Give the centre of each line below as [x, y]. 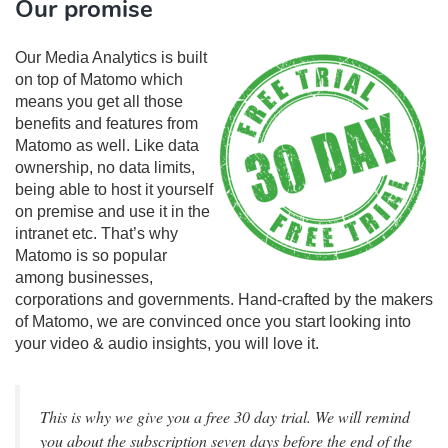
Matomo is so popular [91, 255]
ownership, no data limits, [105, 167]
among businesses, [84, 277]
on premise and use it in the [112, 211]
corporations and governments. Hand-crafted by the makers [224, 299]
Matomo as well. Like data [107, 145]
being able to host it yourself [114, 189]
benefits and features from [106, 123]
